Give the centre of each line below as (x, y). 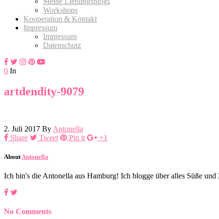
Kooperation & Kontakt (60, 19)
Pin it (77, 137)
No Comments (28, 212)
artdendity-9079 (44, 91)
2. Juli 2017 (22, 129)
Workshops (60, 10)
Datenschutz (62, 45)
